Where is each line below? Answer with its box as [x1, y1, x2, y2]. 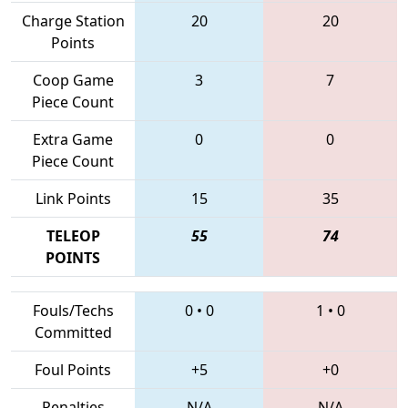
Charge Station [21, 10, 125, 31]
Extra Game [33, 128, 113, 149]
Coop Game [32, 69, 114, 90]
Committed [34, 321, 112, 342]
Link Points [35, 188, 111, 209]
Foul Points [35, 359, 111, 380]
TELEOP [46, 225, 100, 246]
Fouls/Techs [32, 300, 114, 321]
